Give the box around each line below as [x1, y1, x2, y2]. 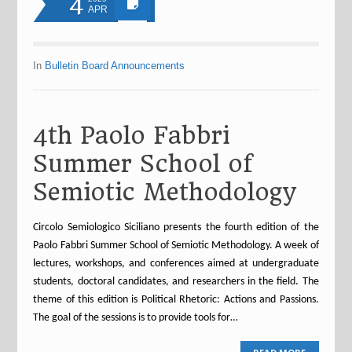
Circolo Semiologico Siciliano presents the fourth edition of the [33, 222, 319, 233]
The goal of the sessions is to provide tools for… [33, 312, 239, 324]
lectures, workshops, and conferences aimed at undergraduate [33, 258, 319, 269]
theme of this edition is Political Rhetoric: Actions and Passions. [33, 294, 319, 306]
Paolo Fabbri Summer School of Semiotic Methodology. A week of [33, 240, 319, 251]
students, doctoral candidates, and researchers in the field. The [33, 276, 319, 288]
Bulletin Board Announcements [45, 60, 185, 71]
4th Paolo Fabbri [33, 122, 230, 149]
